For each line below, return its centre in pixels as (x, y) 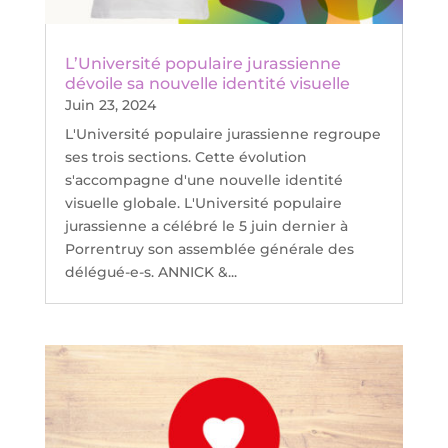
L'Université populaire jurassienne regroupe (222, 134)
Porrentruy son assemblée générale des (209, 249)
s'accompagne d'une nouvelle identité (203, 180)
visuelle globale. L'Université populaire (203, 203)
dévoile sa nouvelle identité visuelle (207, 84)
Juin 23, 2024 (110, 105)
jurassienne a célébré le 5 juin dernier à (206, 226)
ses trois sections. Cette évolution (185, 157)
